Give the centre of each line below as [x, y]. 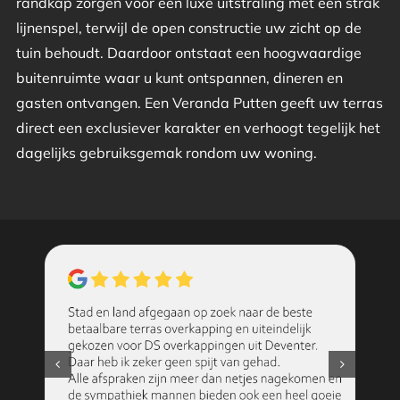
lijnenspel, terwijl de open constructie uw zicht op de [188, 28]
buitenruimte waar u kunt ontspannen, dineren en [179, 78]
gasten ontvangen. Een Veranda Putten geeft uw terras [199, 103]
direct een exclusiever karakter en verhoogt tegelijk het [198, 128]
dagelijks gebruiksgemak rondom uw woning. [166, 153]
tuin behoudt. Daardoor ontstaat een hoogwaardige [188, 53]
